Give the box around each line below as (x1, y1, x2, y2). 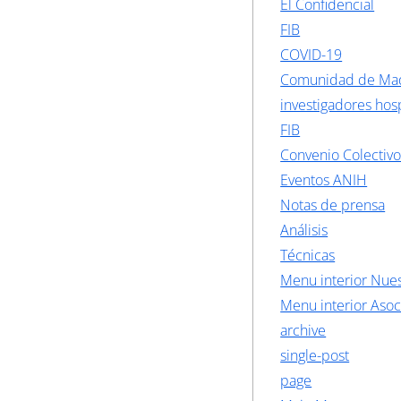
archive (280, 320, 327, 340)
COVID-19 (280, 45, 343, 64)
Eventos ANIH (280, 170, 368, 190)
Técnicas (280, 245, 336, 265)
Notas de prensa (280, 195, 386, 215)
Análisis (280, 220, 328, 240)
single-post (280, 346, 350, 365)
